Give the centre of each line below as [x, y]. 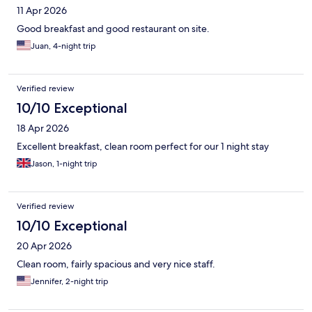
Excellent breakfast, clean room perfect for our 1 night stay [143, 146]
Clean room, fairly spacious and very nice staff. [116, 264]
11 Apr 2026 [42, 10]
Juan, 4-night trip [63, 46]
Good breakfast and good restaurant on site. [113, 28]
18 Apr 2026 [43, 128]
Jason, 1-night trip [64, 163]
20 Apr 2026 [44, 245]
